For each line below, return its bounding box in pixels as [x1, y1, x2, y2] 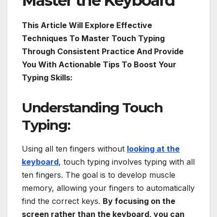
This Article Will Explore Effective [22, 20, 152, 30]
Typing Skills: [22, 72, 73, 82]
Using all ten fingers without [22, 143, 127, 154]
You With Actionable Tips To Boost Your [22, 59, 176, 69]
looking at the [127, 143, 180, 154]
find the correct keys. [22, 196, 103, 206]
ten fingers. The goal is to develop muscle [22, 170, 175, 180]
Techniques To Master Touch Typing [22, 33, 165, 43]
